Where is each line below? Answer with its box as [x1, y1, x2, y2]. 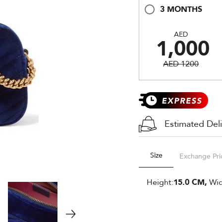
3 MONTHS [160, 4, 202, 15]
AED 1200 [163, 58, 199, 69]
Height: [147, 176, 173, 188]
